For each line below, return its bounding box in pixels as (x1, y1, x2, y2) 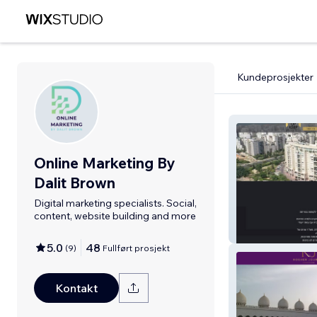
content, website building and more (34, 209, 196, 222)
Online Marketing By (34, 154, 175, 172)
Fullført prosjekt (103, 242, 170, 253)
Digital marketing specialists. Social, (34, 197, 197, 209)
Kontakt (55, 281, 98, 295)
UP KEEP (241, 226, 284, 239)
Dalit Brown (34, 173, 115, 192)
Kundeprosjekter (237, 71, 313, 83)
